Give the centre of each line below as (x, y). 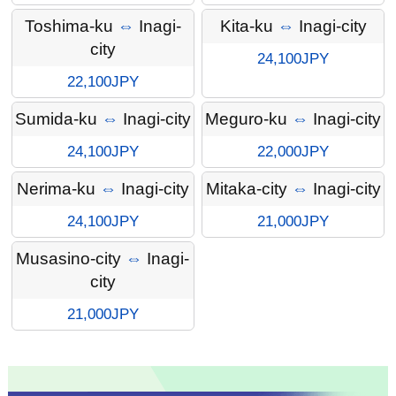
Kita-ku (246, 27)
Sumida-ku (56, 119)
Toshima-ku (69, 27)
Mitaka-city (246, 189)
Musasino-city (69, 259)
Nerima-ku (56, 189)
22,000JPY (293, 152)
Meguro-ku (246, 119)
